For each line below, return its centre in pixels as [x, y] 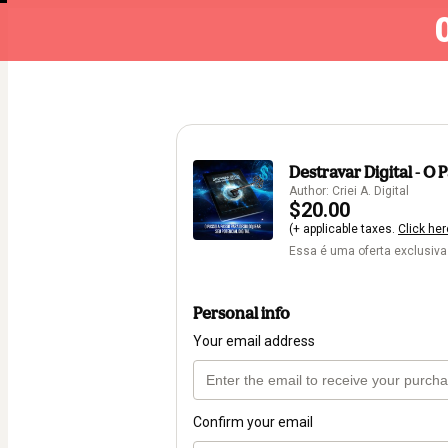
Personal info [241, 313]
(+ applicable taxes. [343, 229]
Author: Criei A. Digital [349, 191]
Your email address [254, 341]
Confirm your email [253, 422]
